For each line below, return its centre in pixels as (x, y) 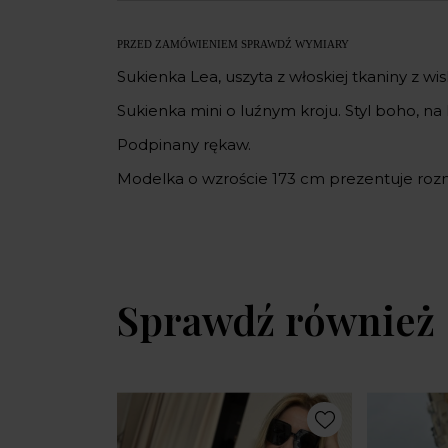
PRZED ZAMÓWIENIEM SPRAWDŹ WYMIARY (233, 44)
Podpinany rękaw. (184, 145)
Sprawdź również (276, 320)
